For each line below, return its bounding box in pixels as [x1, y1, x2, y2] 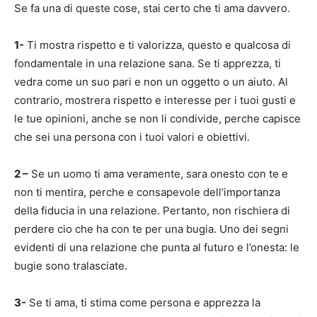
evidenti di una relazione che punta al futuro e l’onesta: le [14, 241, 299, 254]
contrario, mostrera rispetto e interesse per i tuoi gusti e [14, 93, 296, 107]
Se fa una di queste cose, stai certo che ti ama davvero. [14, 1, 290, 15]
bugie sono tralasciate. [14, 259, 127, 272]
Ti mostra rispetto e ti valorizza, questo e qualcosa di [24, 38, 291, 52]
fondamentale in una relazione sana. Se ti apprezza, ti [14, 57, 281, 70]
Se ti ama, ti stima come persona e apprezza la [26, 296, 260, 309]
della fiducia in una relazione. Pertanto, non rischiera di [14, 204, 290, 217]
